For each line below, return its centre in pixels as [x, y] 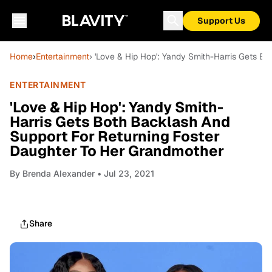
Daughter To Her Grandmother [117, 151]
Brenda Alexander [59, 173]
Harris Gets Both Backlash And [120, 122]
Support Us [221, 21]
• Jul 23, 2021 [124, 173]
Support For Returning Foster [115, 136]
